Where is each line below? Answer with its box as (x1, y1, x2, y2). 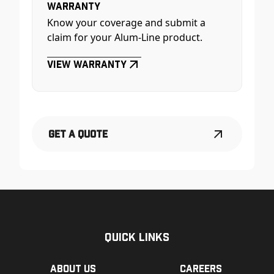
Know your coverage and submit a (47, 16, 206, 30)
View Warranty (47, 58, 127, 70)
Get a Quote (48, 128, 108, 140)
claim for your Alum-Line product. (47, 31, 203, 45)
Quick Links (105, 230, 169, 243)
